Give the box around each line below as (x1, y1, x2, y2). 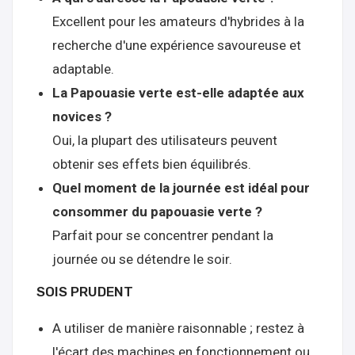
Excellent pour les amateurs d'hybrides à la (52, 13, 304, 29)
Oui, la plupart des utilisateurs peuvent (52, 132, 277, 148)
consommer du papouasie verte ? (52, 204, 262, 219)
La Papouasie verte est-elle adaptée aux (52, 85, 304, 101)
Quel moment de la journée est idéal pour (52, 180, 310, 196)
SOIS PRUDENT (36, 284, 133, 300)
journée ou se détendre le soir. (52, 251, 232, 267)
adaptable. (52, 61, 114, 77)
